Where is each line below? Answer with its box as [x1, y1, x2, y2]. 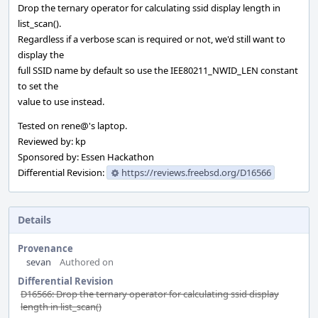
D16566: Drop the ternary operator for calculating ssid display [21, 287, 279, 300]
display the [18, 48, 64, 61]
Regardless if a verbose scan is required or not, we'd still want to [18, 33, 285, 45]
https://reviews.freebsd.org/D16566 [121, 166, 271, 179]
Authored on [60, 256, 114, 268]
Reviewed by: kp [18, 135, 86, 148]
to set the [18, 79, 58, 92]
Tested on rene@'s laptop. [18, 119, 127, 132]
